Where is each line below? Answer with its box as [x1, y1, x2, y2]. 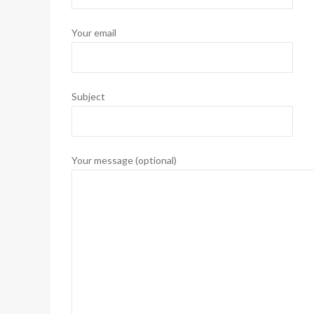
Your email [71, 26, 116, 39]
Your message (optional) [71, 153, 177, 166]
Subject [71, 90, 105, 102]
